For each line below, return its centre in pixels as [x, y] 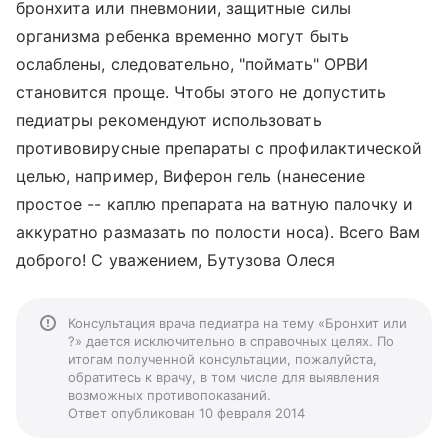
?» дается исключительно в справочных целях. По [231, 341]
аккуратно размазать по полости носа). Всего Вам [218, 232]
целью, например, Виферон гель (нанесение [190, 176]
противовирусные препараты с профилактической [219, 148]
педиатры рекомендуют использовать [169, 120]
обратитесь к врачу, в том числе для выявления [223, 377]
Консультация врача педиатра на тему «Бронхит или [237, 323]
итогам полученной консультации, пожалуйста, [222, 359]
